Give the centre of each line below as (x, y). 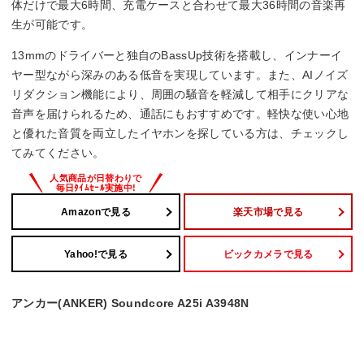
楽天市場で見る (268, 212)
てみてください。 (58, 153)
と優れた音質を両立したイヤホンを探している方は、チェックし (180, 134)
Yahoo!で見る (96, 254)
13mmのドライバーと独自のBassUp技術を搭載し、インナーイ (177, 56)
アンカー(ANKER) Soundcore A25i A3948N (130, 303)
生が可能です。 (52, 25)
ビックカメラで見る (268, 254)
